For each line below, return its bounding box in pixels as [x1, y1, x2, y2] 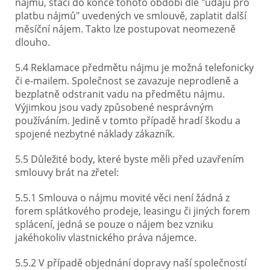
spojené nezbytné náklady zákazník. [15, 127, 175, 140]
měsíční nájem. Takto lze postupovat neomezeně [15, 22, 236, 36]
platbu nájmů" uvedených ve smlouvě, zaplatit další [15, 9, 246, 22]
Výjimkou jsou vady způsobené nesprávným [15, 101, 213, 114]
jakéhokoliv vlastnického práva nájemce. [15, 231, 199, 244]
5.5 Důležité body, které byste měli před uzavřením [15, 152, 244, 166]
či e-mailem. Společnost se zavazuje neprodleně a [15, 74, 239, 87]
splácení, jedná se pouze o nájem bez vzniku [15, 218, 213, 231]
